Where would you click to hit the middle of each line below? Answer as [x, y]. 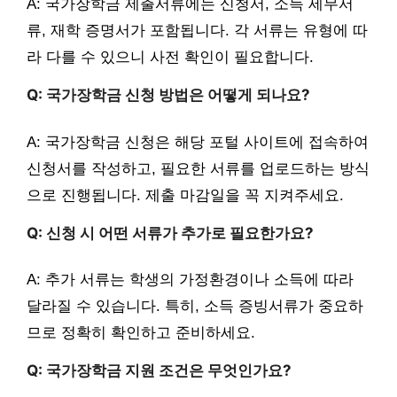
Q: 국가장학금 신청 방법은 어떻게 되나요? [168, 95]
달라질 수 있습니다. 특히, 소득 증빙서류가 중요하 [195, 307]
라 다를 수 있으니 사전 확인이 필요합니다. [170, 58]
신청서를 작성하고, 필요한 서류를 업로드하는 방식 [198, 168]
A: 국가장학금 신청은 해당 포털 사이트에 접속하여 [198, 142]
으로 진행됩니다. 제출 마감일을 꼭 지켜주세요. [185, 195]
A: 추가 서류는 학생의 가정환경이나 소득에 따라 [190, 280]
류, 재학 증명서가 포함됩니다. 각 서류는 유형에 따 [197, 31]
